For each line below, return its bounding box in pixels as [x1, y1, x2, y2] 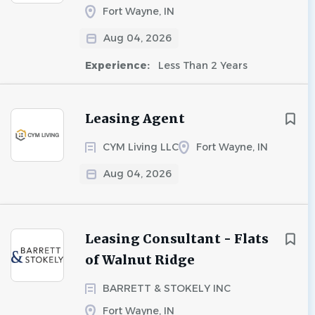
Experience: [85, 59, 153, 72]
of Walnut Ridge [85, 252, 195, 268]
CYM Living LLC [103, 141, 179, 153]
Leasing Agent [85, 110, 185, 127]
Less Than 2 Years [155, 59, 247, 72]
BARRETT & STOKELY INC [103, 282, 231, 295]
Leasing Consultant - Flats [85, 231, 269, 247]
